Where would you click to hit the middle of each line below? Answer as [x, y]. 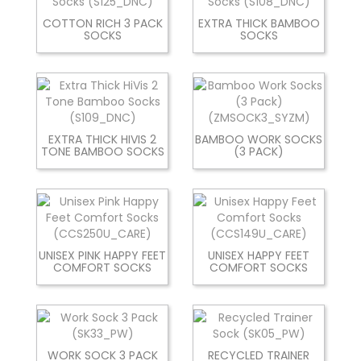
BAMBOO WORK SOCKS [259, 139]
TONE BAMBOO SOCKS [102, 151]
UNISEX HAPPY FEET [259, 255]
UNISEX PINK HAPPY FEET [102, 255]
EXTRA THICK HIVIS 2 [102, 139]
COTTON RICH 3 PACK [102, 23]
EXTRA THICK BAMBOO [259, 23]
